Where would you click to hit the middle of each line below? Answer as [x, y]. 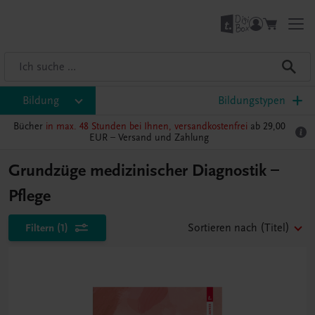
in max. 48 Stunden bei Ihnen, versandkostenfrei [146, 126]
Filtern [40, 228]
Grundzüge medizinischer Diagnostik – [144, 171]
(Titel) [275, 228]
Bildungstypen [252, 101]
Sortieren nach [223, 228]
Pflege [30, 196]
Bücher [29, 126]
